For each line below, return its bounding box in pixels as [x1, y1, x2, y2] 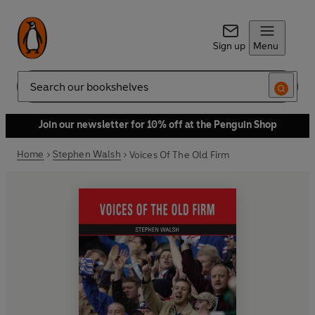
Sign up [212, 40, 245, 52]
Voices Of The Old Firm [129, 148, 230, 161]
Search [17, 86, 48, 98]
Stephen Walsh [52, 148, 121, 160]
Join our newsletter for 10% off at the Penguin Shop [38, 119, 277, 131]
